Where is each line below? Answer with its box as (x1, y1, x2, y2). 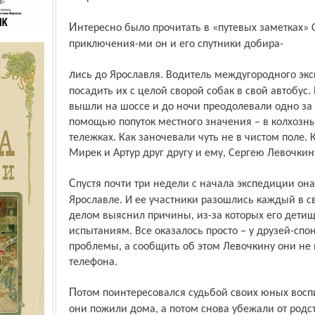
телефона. (68, 257, 117, 268)
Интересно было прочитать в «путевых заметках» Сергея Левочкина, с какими (68, 21, 77, 34)
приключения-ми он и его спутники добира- (68, 39, 283, 50)
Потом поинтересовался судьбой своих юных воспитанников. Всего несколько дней (68, 286, 77, 300)
